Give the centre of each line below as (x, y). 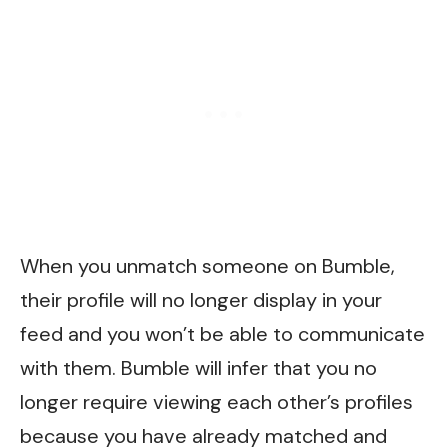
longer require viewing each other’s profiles (216, 402)
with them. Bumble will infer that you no (198, 368)
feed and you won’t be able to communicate (222, 334)
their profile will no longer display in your (201, 300)
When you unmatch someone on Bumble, (207, 266)
